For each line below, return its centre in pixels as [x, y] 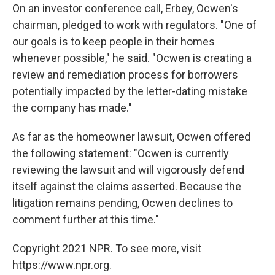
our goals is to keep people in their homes [114, 41]
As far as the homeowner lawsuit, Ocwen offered [131, 137]
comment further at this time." [86, 219]
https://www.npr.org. [62, 265]
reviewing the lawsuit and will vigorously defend [128, 170]
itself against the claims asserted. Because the [127, 186]
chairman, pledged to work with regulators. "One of [134, 25]
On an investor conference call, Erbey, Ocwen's [125, 8]
